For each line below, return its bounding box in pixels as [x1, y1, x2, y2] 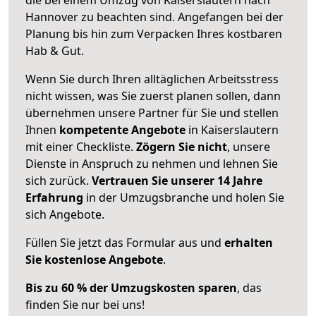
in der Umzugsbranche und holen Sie [83, 189, 284, 205]
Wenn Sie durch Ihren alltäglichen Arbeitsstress [25, 71, 279, 87]
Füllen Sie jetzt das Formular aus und [25, 234, 224, 250]
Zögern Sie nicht [136, 138, 227, 154]
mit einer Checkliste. [25, 138, 136, 154]
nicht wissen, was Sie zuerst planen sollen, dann [25, 87, 281, 104]
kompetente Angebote [59, 121, 186, 138]
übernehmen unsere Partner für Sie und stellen [25, 104, 279, 121]
